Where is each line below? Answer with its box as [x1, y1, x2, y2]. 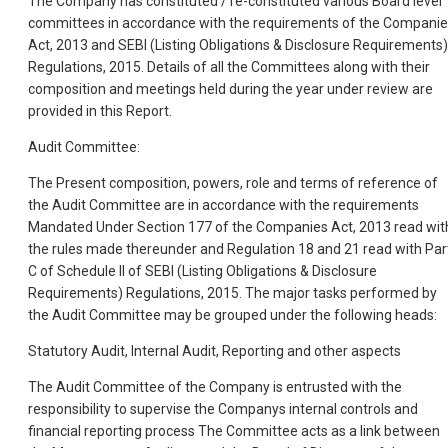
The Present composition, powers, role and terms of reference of [28, 174, 438, 191]
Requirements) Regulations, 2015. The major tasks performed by [28, 284, 437, 301]
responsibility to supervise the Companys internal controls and [28, 400, 418, 417]
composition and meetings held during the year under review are [28, 80, 433, 97]
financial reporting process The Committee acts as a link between [28, 422, 440, 439]
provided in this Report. [28, 102, 172, 119]
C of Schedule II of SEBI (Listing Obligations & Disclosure [28, 262, 377, 279]
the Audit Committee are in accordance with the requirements [28, 196, 419, 213]
